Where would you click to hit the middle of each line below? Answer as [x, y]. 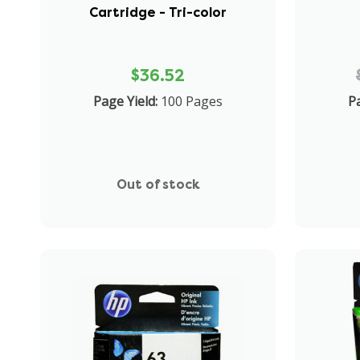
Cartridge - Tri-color [158, 12]
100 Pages [192, 101]
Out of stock [158, 184]
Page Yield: [126, 101]
